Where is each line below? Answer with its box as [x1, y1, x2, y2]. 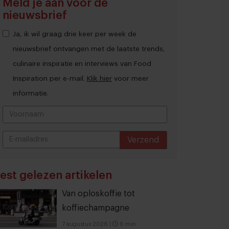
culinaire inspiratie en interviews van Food [13, 60, 151, 67]
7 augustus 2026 [62, 221, 108, 227]
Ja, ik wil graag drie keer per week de [13, 31, 136, 37]
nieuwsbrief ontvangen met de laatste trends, [13, 45, 165, 52]
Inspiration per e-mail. [13, 75, 87, 82]
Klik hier [87, 75, 112, 82]
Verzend [127, 136, 159, 144]
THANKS [67, 156, 102, 164]
